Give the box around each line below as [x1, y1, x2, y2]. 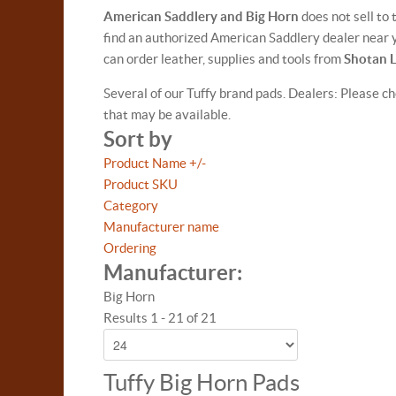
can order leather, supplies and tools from [103, 51, 344, 66]
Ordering [103, 240, 156, 255]
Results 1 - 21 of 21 [103, 310, 217, 325]
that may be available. [103, 107, 231, 122]
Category [103, 198, 158, 213]
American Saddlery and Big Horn [103, 9, 301, 24]
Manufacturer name [103, 219, 219, 234]
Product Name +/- [103, 156, 206, 171]
